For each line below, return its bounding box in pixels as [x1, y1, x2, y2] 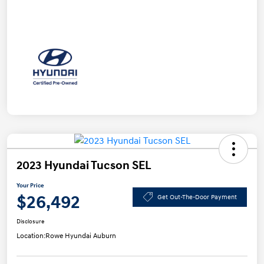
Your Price [16, 182, 44, 190]
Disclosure [16, 218, 44, 226]
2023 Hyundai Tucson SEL [16, 159, 151, 173]
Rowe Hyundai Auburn [45, 232, 116, 241]
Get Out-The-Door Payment [157, 193, 237, 201]
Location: [16, 232, 45, 241]
